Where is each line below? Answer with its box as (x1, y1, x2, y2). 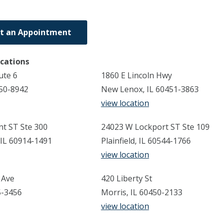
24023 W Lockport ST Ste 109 (101, 121, 210, 132)
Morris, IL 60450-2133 (101, 186, 182, 198)
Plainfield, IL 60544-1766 (101, 135, 191, 146)
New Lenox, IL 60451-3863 (101, 83, 199, 95)
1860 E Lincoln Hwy (101, 69, 172, 81)
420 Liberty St (101, 172, 152, 184)
